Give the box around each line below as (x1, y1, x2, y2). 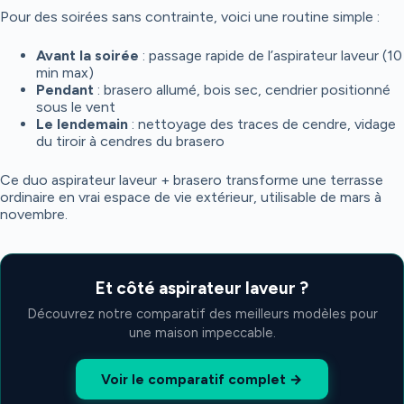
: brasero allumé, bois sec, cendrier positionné (94, 81, 390, 98)
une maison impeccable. (128, 325, 276, 341)
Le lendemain (36, 115, 128, 133)
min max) (36, 64, 94, 81)
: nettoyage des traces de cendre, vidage (128, 115, 396, 133)
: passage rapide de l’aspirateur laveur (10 (139, 47, 402, 64)
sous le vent (36, 98, 115, 115)
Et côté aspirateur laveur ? (96, 278, 308, 298)
